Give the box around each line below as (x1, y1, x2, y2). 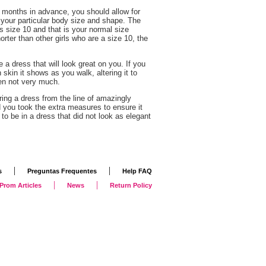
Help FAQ (122, 167, 152, 175)
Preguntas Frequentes (27, 167, 97, 175)
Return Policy (110, 181, 152, 189)
